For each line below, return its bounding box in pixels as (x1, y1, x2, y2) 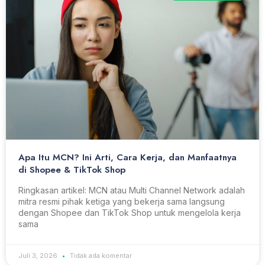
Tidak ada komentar (68, 251, 132, 260)
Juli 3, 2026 (18, 251, 59, 260)
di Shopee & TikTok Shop (18, 163, 125, 176)
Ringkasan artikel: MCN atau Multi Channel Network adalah (18, 185, 245, 195)
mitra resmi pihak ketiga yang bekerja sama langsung (18, 196, 225, 206)
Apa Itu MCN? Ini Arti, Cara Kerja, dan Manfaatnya (18, 150, 237, 164)
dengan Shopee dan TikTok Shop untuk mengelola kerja (18, 207, 241, 218)
